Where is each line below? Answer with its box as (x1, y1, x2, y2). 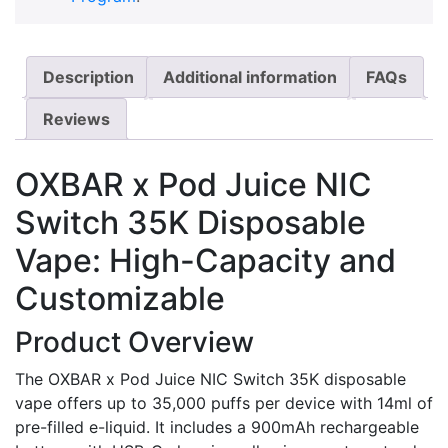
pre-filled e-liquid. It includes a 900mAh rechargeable (15, 416, 419, 437)
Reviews (43, 109, 110, 129)
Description (43, 67, 134, 87)
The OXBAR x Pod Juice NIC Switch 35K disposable (15, 368, 406, 389)
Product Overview (15, 324, 254, 359)
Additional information (163, 67, 337, 87)
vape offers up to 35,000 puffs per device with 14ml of (15, 392, 433, 413)
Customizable (15, 278, 225, 318)
